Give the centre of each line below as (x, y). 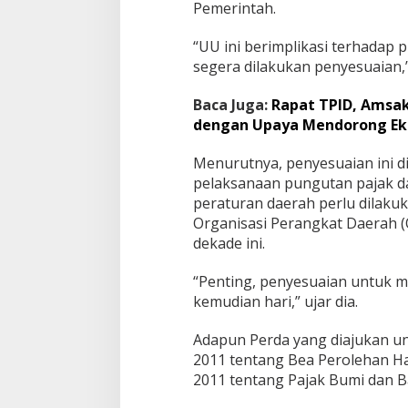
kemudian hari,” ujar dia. (275, 301)
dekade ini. (229, 243)
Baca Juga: (232, 105)
